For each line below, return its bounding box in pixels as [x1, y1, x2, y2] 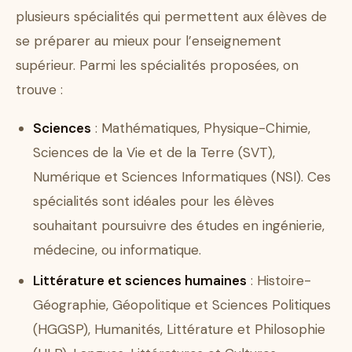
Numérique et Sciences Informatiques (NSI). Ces [33, 168, 331, 186]
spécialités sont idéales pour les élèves [33, 192, 274, 211]
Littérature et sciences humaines [33, 272, 247, 290]
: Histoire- [247, 272, 311, 290]
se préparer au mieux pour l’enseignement [16, 32, 281, 50]
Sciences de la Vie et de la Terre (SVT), [33, 144, 275, 162]
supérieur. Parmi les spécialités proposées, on [16, 57, 299, 75]
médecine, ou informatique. [33, 241, 201, 259]
